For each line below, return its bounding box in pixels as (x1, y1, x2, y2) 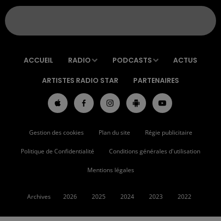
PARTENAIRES (133, 75, 179, 86)
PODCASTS (112, 55, 152, 66)
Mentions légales (87, 166, 134, 175)
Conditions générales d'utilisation (109, 147, 200, 156)
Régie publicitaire (145, 128, 192, 137)
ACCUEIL (23, 55, 53, 66)
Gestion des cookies (29, 128, 84, 137)
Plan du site (98, 128, 130, 137)
